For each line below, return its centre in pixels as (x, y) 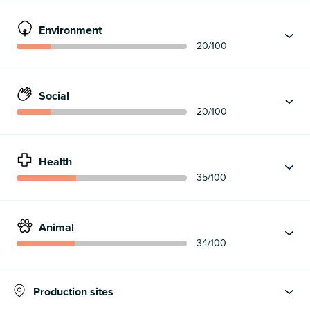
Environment (70, 30)
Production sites (73, 292)
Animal (56, 227)
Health (55, 162)
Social (54, 96)
